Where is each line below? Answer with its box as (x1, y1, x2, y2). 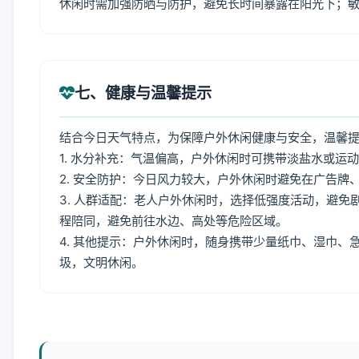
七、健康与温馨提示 (75, 83, 212, 103)
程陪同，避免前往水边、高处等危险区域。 (59, 213, 288, 228)
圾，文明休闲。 (59, 255, 143, 270)
